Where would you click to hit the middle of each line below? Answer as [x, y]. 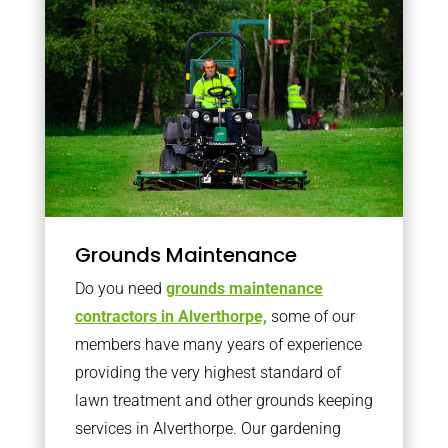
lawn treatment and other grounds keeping [223, 400]
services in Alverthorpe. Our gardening [207, 428]
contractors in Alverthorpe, [170, 316]
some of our [310, 316]
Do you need [120, 288]
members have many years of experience [218, 344]
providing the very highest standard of [207, 372]
